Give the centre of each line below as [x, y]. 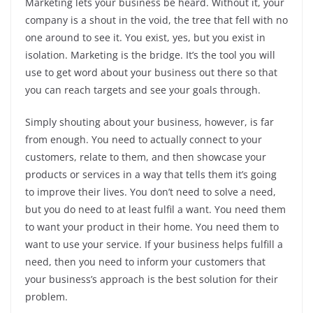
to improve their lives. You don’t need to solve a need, [151, 192]
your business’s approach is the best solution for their [152, 279]
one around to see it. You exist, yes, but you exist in [145, 38]
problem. [48, 297]
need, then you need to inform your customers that [145, 262]
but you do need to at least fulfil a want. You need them [155, 210]
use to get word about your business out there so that [151, 73]
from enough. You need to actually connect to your [144, 140]
